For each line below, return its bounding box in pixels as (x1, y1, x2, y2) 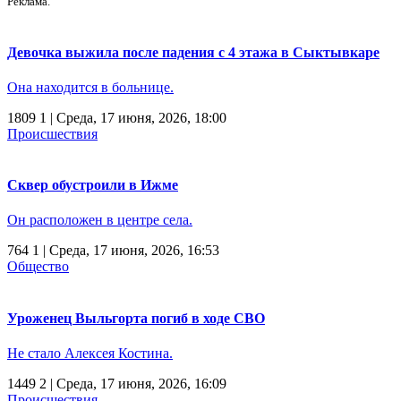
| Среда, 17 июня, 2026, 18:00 (47, 109, 226, 125)
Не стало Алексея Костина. (7, 345, 173, 361)
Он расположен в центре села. (7, 212, 192, 228)
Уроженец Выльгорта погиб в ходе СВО (7, 310, 265, 326)
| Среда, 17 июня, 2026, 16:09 (47, 375, 226, 391)
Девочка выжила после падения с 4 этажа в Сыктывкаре (7, 44, 380, 60)
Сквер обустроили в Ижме (7, 177, 178, 193)
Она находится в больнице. (7, 79, 174, 95)
